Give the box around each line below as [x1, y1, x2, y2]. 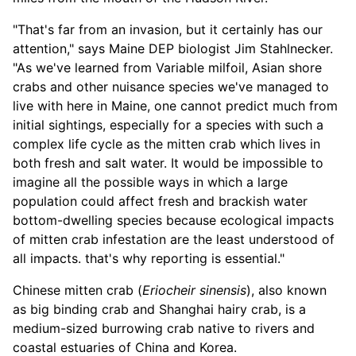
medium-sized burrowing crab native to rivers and [13, 319, 315, 336]
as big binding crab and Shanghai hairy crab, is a [13, 300, 306, 317]
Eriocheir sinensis [142, 281, 246, 298]
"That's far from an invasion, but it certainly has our [13, 21, 323, 37]
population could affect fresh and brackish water [13, 192, 308, 209]
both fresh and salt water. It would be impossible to [13, 154, 323, 171]
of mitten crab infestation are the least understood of [13, 230, 335, 247]
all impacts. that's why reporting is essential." [13, 250, 284, 266]
